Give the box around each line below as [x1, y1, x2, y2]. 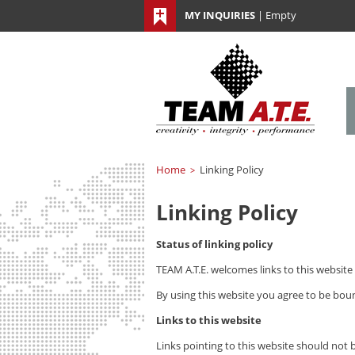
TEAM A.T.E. [156, 262, 208, 277]
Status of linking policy [156, 237, 273, 251]
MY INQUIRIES [185, 8, 255, 22]
